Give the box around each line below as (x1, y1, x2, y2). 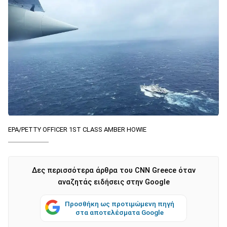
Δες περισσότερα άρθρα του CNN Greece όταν (31, 166, 196, 175)
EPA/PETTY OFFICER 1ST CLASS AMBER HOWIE (8, 125, 146, 133)
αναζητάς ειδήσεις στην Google (57, 177, 170, 186)
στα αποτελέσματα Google (75, 208, 164, 216)
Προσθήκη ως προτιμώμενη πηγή (65, 199, 174, 208)
